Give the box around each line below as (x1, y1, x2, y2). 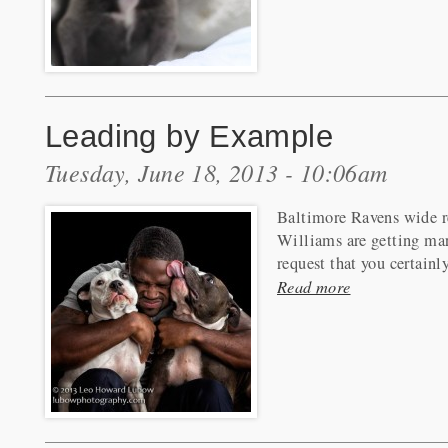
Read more (277, 275, 351, 298)
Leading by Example (45, 118, 334, 153)
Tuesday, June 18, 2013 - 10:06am (45, 155, 388, 188)
